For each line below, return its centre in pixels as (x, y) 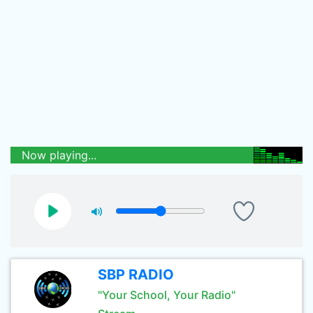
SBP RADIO (136, 275)
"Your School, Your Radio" (167, 295)
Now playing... (59, 155)
